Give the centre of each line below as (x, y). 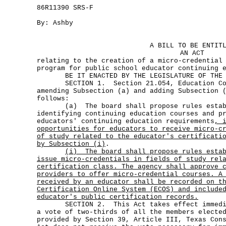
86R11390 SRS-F (65, 8)
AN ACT (192, 53)
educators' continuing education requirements (126, 121)
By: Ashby (55, 23)
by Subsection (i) (71, 144)
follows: (53, 99)
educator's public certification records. (118, 197)
